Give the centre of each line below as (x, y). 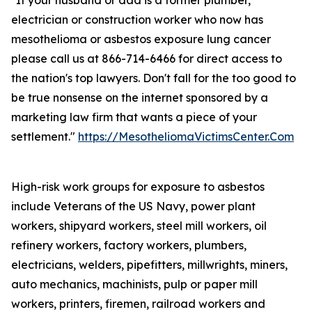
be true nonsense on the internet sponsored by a (140, 97)
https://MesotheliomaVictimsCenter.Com (186, 136)
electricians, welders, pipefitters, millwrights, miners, (149, 265)
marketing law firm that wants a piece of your (134, 117)
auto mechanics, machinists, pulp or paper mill (134, 284)
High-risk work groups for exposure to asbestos (138, 187)
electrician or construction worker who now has (137, 19)
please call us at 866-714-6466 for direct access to (147, 58)
